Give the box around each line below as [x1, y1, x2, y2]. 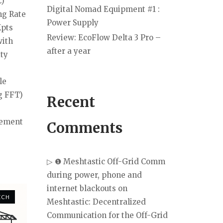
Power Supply [47, 17, 99, 27]
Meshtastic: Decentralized [47, 197, 146, 207]
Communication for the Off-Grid [47, 210, 168, 220]
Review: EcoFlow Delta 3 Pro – [47, 32, 161, 42]
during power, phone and [47, 170, 142, 180]
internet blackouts [47, 183, 116, 193]
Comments [47, 118, 122, 137]
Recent [47, 93, 95, 111]
